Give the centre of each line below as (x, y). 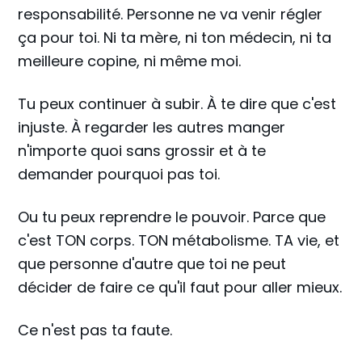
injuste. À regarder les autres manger (152, 127)
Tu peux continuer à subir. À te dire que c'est (177, 103)
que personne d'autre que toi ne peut (152, 263)
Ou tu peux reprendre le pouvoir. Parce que (172, 217)
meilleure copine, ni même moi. (130, 61)
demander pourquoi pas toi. (119, 174)
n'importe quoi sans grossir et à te (142, 150)
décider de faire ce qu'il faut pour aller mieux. (180, 287)
